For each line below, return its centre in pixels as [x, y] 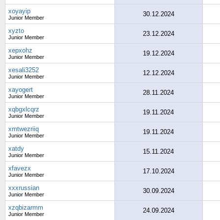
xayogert [21, 90]
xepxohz [20, 50]
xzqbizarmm [26, 207]
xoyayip [19, 11]
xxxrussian [24, 188]
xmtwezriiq [24, 129]
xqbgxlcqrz [24, 109]
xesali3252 [24, 70]
